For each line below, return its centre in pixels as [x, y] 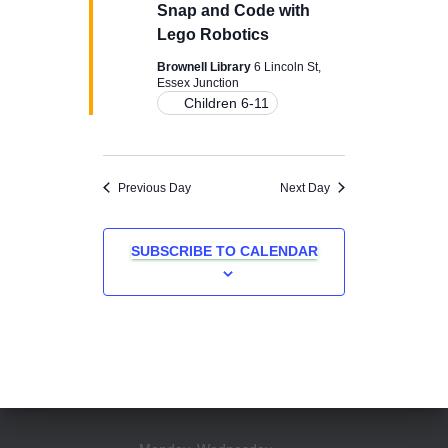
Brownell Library [205, 66]
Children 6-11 [226, 102]
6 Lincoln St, [287, 66]
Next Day [305, 187]
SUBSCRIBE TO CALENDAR [224, 250]
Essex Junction [197, 82]
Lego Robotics [212, 34]
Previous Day [154, 187]
